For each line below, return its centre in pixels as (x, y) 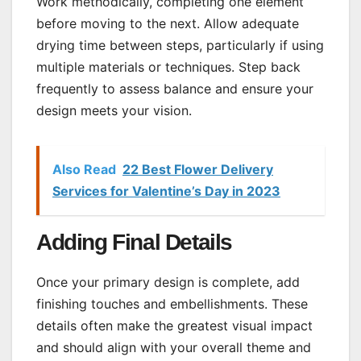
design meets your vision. (114, 110)
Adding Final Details (134, 242)
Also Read (84, 169)
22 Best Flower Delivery (198, 169)
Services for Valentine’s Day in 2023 (166, 191)
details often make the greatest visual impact (174, 325)
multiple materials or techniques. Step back (168, 66)
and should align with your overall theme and (174, 347)
